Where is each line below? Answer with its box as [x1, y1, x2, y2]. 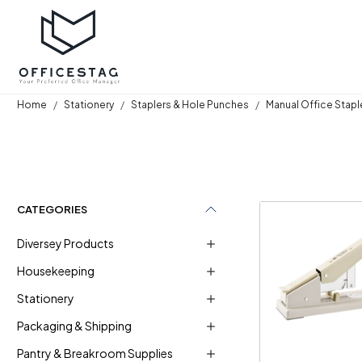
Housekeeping [16, 263, 95, 279]
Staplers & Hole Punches [130, 99, 249, 112]
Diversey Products [16, 236, 114, 251]
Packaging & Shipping [16, 318, 132, 334]
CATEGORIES [16, 202, 87, 216]
